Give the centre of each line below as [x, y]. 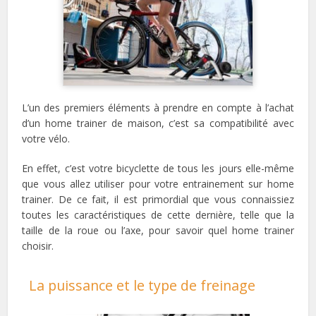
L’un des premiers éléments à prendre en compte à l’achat [158, 108]
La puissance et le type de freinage [142, 286]
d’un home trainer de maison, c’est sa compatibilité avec [158, 123]
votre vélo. [46, 139]
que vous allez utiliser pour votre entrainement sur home [158, 184]
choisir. [38, 246]
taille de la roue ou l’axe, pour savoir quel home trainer [158, 231]
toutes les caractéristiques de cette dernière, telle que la [158, 215]
